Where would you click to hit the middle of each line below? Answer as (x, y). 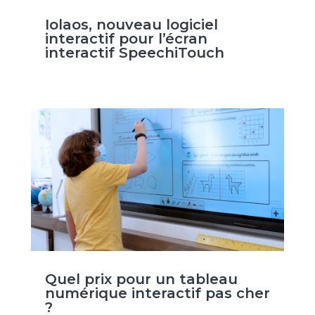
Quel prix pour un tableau (141, 279)
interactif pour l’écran (126, 38)
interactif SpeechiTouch (134, 52)
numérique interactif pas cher (157, 293)
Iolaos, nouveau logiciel (131, 24)
